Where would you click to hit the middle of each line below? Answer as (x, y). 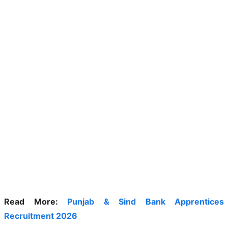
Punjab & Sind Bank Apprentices (146, 201)
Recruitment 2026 (41, 216)
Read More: (36, 201)
